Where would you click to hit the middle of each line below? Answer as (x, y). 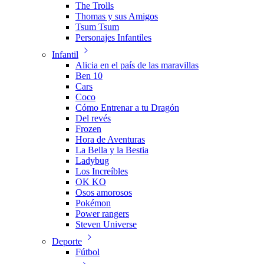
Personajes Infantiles (113, 37)
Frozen (88, 129)
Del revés (93, 118)
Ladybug (92, 161)
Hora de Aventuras (110, 139)
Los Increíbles (102, 171)
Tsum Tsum (97, 27)
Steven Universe (106, 224)
